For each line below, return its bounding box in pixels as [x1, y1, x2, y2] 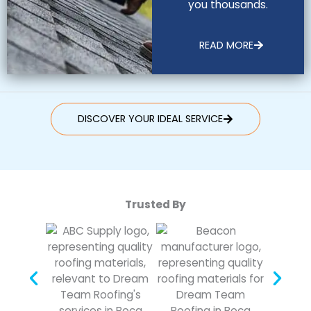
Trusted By [125, 196, 186, 212]
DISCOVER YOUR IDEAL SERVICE [78, 112, 224, 126]
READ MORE [199, 37, 254, 52]
